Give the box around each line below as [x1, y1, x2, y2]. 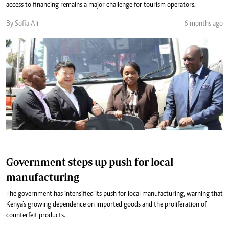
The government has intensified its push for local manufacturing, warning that [6, 191, 223, 198]
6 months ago [184, 20, 223, 28]
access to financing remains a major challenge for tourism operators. [6, 2, 196, 9]
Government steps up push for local [6, 156, 173, 168]
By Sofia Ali [6, 20, 38, 28]
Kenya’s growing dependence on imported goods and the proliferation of [6, 201, 207, 209]
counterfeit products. [6, 212, 65, 219]
